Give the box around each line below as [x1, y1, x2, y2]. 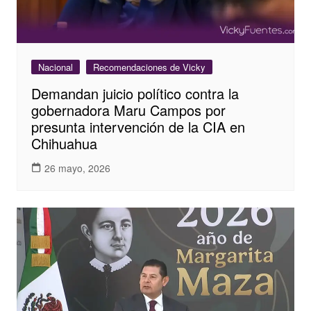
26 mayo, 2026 [44, 160, 110, 175]
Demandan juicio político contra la [31, 83, 239, 104]
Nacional [37, 60, 73, 74]
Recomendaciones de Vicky [92, 60, 205, 74]
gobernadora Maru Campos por [31, 100, 226, 121]
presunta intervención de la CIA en [31, 117, 245, 137]
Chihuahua [31, 133, 97, 154]
